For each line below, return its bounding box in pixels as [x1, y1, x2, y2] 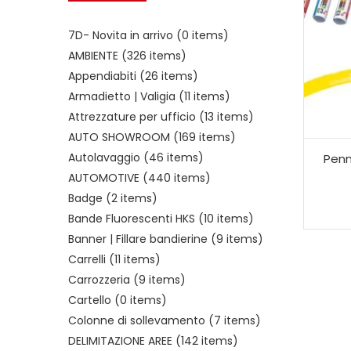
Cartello [68, 292, 114, 309]
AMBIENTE [68, 48, 121, 64]
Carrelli [68, 251, 109, 268]
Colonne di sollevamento [68, 313, 208, 329]
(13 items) [199, 109, 254, 125]
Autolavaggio [68, 150, 143, 166]
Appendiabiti [68, 68, 139, 85]
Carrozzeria [68, 272, 133, 288]
